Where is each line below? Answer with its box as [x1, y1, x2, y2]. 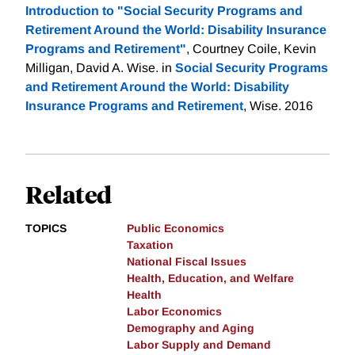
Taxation [127, 238, 174, 251]
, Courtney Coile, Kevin [186, 41, 316, 55]
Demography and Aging [127, 321, 254, 334]
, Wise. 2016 [243, 98, 313, 113]
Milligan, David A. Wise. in [25, 60, 175, 74]
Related [25, 177, 112, 209]
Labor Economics [127, 304, 222, 318]
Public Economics [127, 221, 224, 235]
